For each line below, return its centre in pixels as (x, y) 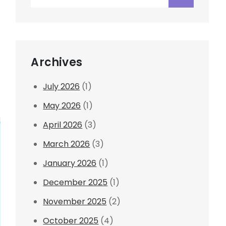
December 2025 (75, 182)
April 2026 (63, 125)
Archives (57, 62)
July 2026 (62, 87)
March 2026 (67, 144)
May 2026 (62, 106)
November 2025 (75, 202)
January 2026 (70, 163)
